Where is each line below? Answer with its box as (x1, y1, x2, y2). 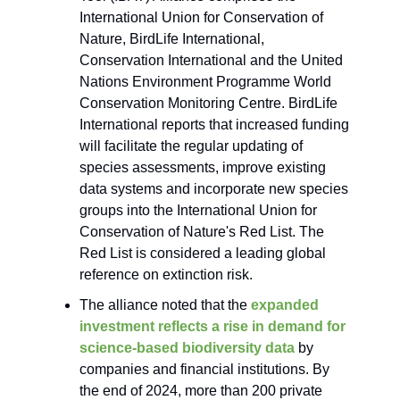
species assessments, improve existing (79, 160, 326, 176)
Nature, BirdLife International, (79, 31, 264, 47)
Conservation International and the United (79, 53, 343, 69)
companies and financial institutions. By (79, 362, 329, 378)
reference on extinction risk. (79, 267, 253, 283)
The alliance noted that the (79, 297, 247, 313)
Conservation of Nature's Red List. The (79, 224, 324, 240)
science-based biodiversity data (79, 340, 295, 356)
